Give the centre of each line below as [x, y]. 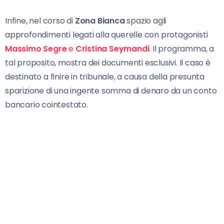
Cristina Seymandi [112, 48]
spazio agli [145, 20]
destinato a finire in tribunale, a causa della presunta [105, 76]
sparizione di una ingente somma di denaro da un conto [111, 90]
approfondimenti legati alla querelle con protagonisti [106, 34]
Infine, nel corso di [40, 20]
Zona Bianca [100, 20]
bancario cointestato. [46, 104]
